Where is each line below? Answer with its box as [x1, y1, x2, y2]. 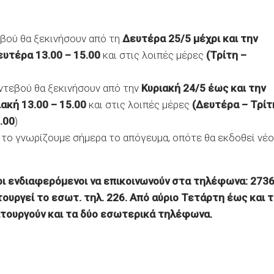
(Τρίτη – [206, 49, 246, 61]
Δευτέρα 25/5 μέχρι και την [122, 32, 257, 45]
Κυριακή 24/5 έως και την [141, 82, 265, 94]
